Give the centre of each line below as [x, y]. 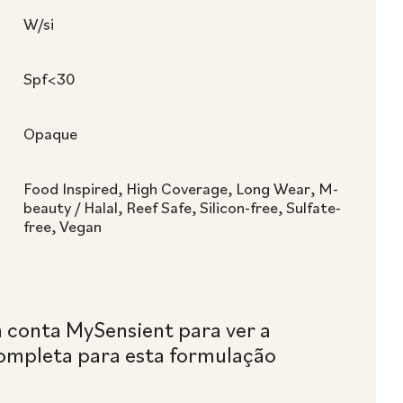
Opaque [50, 134]
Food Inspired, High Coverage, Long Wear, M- [181, 188]
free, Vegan [63, 226]
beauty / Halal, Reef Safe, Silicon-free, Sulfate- [182, 207]
